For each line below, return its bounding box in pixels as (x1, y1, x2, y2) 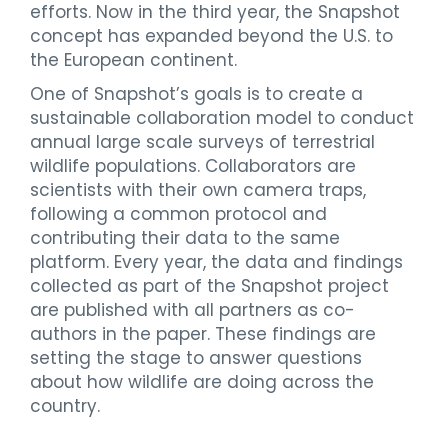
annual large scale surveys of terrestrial (30, 129, 375, 154)
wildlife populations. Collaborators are (30, 153, 356, 178)
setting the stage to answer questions (30, 345, 362, 370)
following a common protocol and (30, 201, 327, 226)
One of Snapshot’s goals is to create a (30, 81, 363, 106)
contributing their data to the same (30, 225, 340, 250)
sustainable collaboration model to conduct (30, 105, 414, 130)
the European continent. (30, 47, 237, 72)
